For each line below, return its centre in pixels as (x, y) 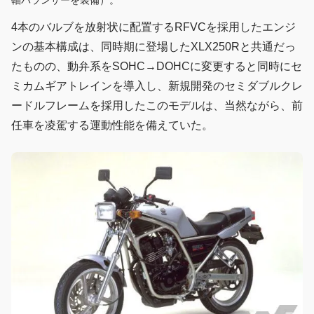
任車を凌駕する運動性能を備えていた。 (112, 125)
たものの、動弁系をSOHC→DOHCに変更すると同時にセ (157, 67)
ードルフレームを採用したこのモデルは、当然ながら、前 (157, 106)
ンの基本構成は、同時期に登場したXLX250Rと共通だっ (153, 47)
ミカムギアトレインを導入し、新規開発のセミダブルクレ (157, 86)
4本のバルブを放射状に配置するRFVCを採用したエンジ (153, 27)
